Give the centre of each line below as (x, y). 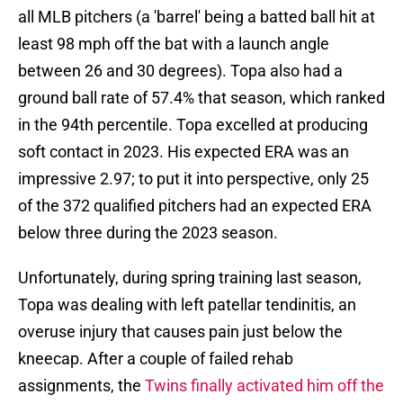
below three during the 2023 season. (148, 233)
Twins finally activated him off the (264, 386)
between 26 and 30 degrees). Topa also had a (180, 71)
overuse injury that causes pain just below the (180, 332)
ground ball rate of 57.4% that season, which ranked (201, 98)
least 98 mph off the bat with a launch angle (174, 44)
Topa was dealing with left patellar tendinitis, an (187, 305)
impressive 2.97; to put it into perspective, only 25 (193, 179)
